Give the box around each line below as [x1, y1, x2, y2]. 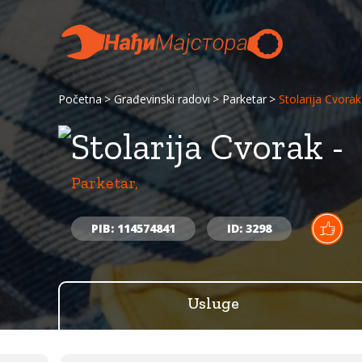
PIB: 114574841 [91, 221, 175, 236]
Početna [58, 91, 102, 107]
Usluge [187, 293, 239, 313]
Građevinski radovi [114, 91, 210, 107]
